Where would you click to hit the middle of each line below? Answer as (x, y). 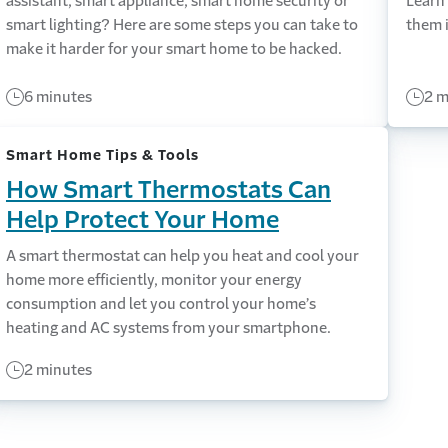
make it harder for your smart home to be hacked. (173, 48)
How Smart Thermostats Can (168, 190)
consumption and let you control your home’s (160, 303)
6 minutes (57, 96)
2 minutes (57, 369)
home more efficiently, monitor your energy (153, 279)
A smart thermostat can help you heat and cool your (182, 255)
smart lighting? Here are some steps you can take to (181, 24)
